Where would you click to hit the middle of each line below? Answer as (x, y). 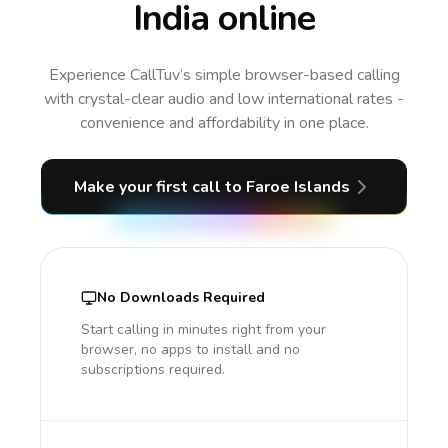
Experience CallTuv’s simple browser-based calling (224, 75)
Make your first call (149, 187)
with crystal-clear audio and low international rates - (224, 99)
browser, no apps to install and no (190, 349)
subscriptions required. (153, 369)
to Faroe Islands (287, 187)
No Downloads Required (181, 297)
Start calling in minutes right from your (203, 329)
